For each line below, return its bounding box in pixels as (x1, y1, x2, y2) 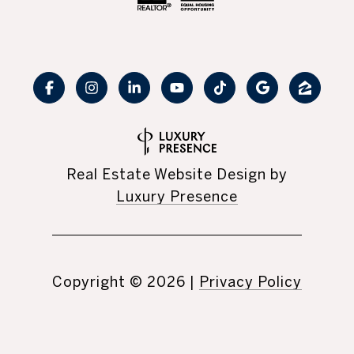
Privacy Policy (199, 273, 302, 291)
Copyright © (52, 273, 143, 291)
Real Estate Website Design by (66, 166, 288, 183)
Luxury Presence (116, 188, 238, 205)
